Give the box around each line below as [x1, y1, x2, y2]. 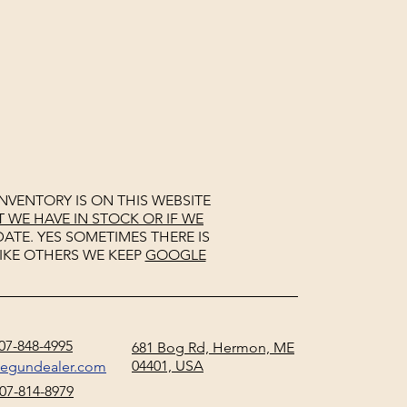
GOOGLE [144, 246, 206, 263]
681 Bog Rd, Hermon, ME [132, 339, 294, 356]
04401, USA [132, 357, 203, 374]
